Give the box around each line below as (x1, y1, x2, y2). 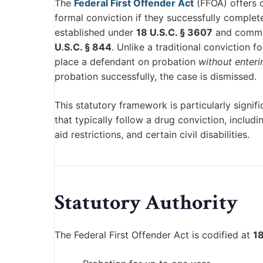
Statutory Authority (55, 189, 238, 217)
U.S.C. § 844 (55, 41, 112, 53)
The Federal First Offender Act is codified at (55, 229, 253, 241)
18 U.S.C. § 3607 (136, 26, 213, 39)
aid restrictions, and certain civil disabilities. (55, 129, 249, 141)
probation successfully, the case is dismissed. (55, 70, 257, 83)
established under (55, 26, 136, 39)
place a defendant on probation (55, 56, 198, 68)
